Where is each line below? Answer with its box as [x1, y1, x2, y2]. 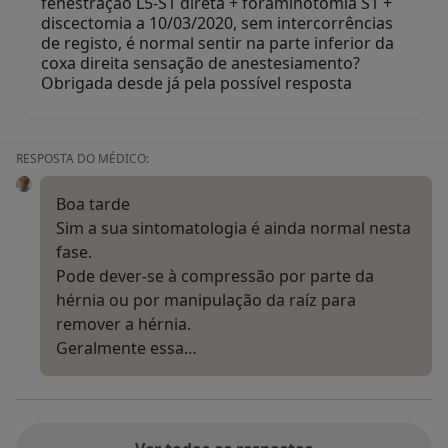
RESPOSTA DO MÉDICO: [16, 149, 149, 167]
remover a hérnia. [56, 312, 191, 335]
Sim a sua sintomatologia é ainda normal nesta [56, 216, 411, 239]
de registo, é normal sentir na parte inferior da [41, 31, 394, 54]
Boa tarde [56, 192, 130, 215]
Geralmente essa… [56, 336, 197, 359]
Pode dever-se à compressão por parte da [56, 264, 374, 287]
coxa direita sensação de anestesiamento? [41, 51, 360, 74]
